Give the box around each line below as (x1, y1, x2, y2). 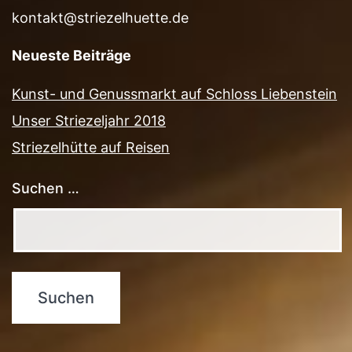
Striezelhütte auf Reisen (12, 139, 170, 156)
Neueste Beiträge (12, 47, 131, 64)
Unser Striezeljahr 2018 (12, 112, 166, 130)
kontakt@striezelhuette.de (12, 9, 189, 27)
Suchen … (12, 180, 79, 197)
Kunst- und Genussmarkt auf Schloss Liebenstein (12, 86, 337, 103)
